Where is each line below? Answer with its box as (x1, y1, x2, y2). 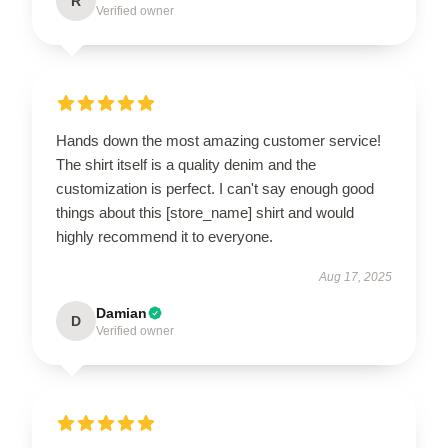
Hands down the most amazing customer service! (56, 132, 381, 149)
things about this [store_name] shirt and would (56, 204, 354, 221)
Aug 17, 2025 (319, 270, 392, 284)
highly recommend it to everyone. (56, 228, 273, 245)
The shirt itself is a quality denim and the (56, 156, 316, 173)
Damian (96, 305, 147, 321)
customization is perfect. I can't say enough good (56, 180, 374, 197)
